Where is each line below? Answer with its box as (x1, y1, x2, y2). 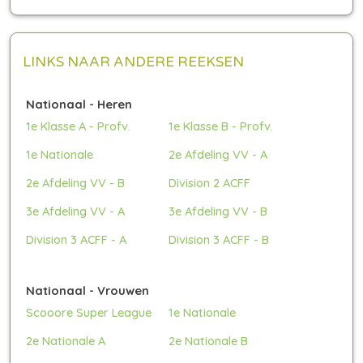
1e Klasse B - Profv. (169, 117, 274, 134)
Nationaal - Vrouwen (26, 282, 149, 298)
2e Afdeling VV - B (26, 174, 125, 190)
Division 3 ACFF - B (169, 231, 270, 247)
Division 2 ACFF (169, 174, 251, 190)
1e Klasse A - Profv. (26, 117, 130, 134)
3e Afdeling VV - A (26, 203, 125, 219)
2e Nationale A (26, 332, 105, 348)
